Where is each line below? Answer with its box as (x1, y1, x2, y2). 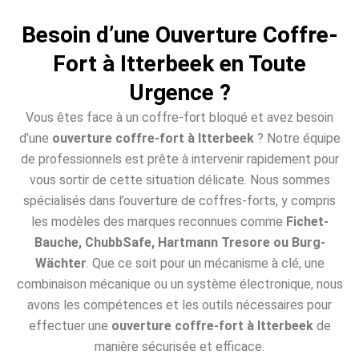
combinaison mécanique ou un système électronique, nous (16, 276, 343, 292)
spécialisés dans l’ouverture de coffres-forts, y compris (23, 192, 336, 208)
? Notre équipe (253, 130, 341, 146)
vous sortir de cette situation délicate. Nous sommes (29, 171, 330, 188)
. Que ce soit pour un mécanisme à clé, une (86, 255, 325, 271)
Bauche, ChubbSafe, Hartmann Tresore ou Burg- (34, 234, 325, 250)
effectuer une (28, 317, 111, 333)
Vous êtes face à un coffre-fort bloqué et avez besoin (26, 109, 333, 125)
